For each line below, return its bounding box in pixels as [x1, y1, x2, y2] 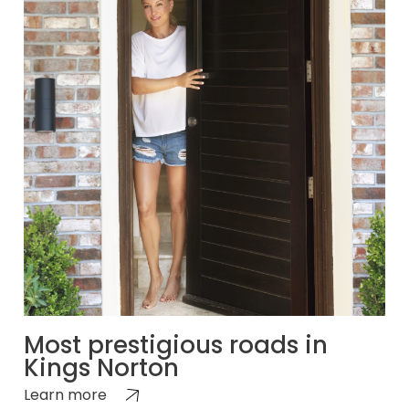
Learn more [24, 383, 107, 405]
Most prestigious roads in [24, 328, 328, 362]
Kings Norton [24, 351, 179, 384]
